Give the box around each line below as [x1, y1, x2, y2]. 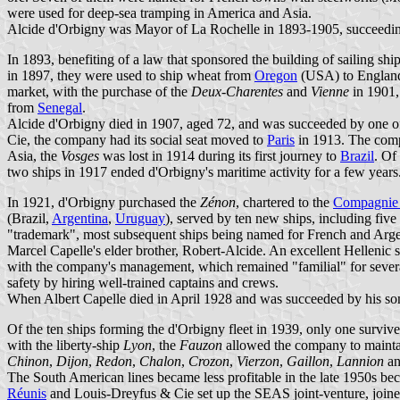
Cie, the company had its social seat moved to [7, 131, 267, 147]
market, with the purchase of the [7, 83, 191, 99]
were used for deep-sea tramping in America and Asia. [7, 4, 312, 21]
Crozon [188, 353, 229, 369]
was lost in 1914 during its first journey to [99, 147, 340, 163]
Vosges [61, 147, 99, 163]
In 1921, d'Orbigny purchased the [7, 194, 200, 210]
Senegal [37, 99, 82, 115]
